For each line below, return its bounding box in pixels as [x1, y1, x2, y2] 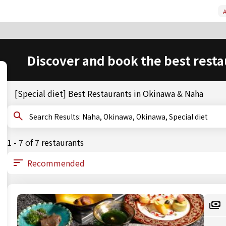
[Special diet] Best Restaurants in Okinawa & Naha [15, 87, 203, 99]
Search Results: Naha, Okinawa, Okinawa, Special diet [82, 111, 208, 122]
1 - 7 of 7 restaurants [7, 136, 84, 148]
